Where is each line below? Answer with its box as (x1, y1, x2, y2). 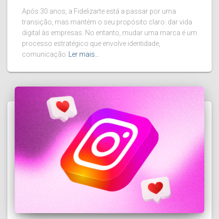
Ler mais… (68, 50, 99, 59)
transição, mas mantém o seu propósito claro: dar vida (22, 18, 192, 26)
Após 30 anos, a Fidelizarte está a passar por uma (22, 7, 176, 16)
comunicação (22, 50, 66, 59)
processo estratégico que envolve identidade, (22, 40, 160, 48)
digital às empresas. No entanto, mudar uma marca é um (22, 29, 197, 37)
